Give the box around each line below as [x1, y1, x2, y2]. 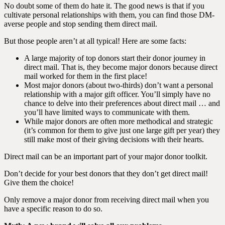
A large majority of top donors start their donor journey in [24, 54, 205, 62]
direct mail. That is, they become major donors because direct [24, 63, 217, 71]
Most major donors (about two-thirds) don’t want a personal [24, 81, 213, 89]
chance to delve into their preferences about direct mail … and [24, 99, 220, 107]
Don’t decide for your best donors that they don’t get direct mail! [4, 169, 208, 178]
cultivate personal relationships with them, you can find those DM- [4, 11, 214, 19]
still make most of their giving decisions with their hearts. [24, 135, 204, 144]
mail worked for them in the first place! [24, 72, 147, 80]
